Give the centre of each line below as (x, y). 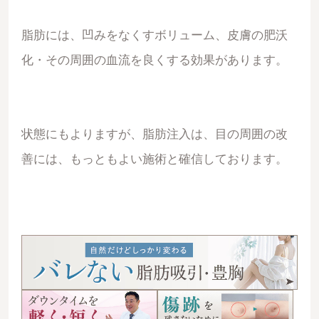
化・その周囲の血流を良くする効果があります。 (154, 61)
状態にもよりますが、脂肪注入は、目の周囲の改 (154, 134)
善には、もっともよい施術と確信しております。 (154, 159)
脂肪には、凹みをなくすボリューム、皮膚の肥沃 (154, 36)
